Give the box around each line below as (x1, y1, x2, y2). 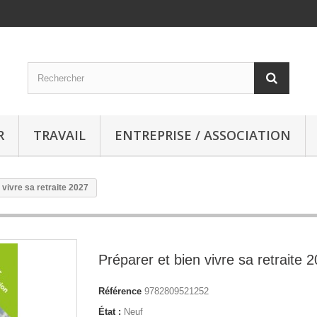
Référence (98, 286, 142, 296)
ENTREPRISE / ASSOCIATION (115, 127, 291, 144)
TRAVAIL (33, 127, 86, 144)
